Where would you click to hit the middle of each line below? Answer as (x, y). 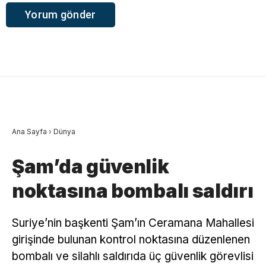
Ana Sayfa (29, 131)
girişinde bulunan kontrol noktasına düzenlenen (131, 239)
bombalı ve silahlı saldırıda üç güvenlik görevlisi (133, 256)
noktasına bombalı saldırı (133, 191)
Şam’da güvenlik (91, 166)
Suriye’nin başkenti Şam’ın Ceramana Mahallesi (133, 223)
